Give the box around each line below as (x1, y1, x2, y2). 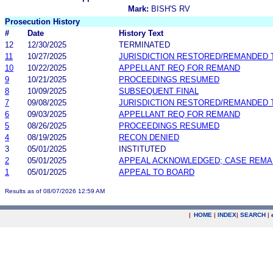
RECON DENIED (119, 132, 179, 142)
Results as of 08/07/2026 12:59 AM (5, 187, 105, 194)
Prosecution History (5, 16, 80, 26)
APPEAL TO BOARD (119, 167, 194, 177)
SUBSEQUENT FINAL (119, 86, 199, 96)
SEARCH (240, 211, 266, 218)
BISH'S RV (151, 4, 190, 13)
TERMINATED (119, 40, 170, 49)
